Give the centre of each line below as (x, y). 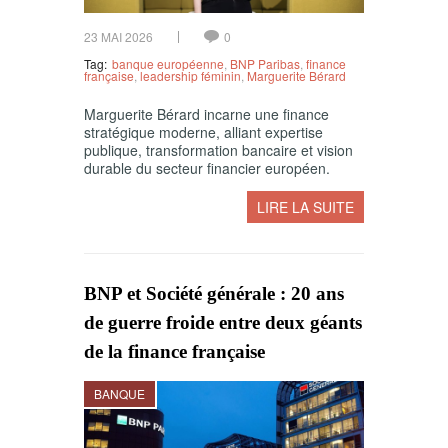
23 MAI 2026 (118, 37)
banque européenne (168, 64)
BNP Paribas (265, 64)
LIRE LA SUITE (305, 207)
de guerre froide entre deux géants (223, 323)
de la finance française (174, 352)
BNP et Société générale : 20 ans (214, 294)
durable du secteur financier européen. (207, 168)
